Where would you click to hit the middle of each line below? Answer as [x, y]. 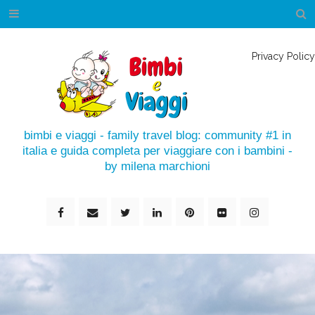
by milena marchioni [157, 166]
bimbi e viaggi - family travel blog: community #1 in [157, 135]
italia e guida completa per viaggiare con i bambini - [157, 150]
